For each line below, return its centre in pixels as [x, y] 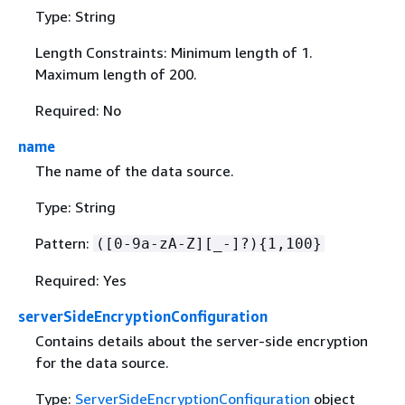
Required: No [78, 111]
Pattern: [64, 244]
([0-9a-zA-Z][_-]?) [177, 244]
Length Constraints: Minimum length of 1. [174, 53]
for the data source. [102, 363]
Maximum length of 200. [116, 75]
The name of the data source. [134, 171]
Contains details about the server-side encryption [201, 341]
